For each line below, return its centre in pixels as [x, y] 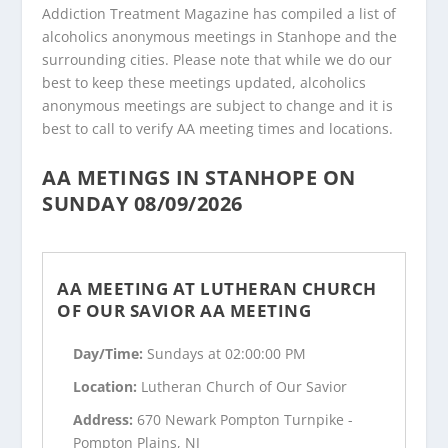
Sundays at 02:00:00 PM [227, 354]
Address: [105, 419]
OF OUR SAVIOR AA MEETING [184, 311]
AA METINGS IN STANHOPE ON [199, 177]
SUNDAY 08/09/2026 [142, 203]
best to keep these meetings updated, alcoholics [204, 82]
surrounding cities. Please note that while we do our [217, 59]
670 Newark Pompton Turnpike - [245, 419]
